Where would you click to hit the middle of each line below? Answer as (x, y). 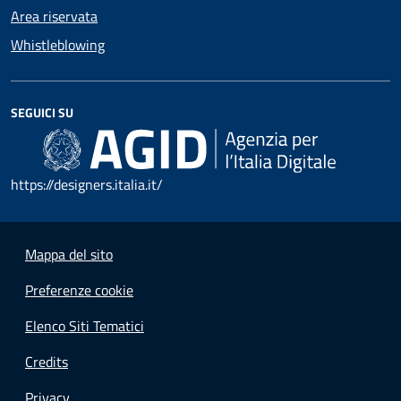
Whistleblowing (58, 44)
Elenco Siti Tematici (85, 325)
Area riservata (54, 16)
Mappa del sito (69, 254)
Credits (47, 361)
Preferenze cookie (79, 290)
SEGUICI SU (42, 112)
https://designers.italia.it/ (87, 184)
